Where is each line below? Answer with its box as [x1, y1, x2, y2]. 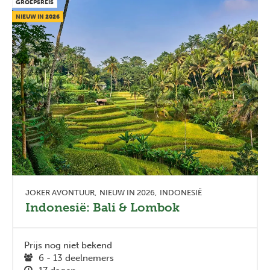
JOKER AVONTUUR [25, 187, 95, 197]
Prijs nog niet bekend [24, 239, 112, 251]
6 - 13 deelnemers [39, 252, 114, 263]
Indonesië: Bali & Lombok [25, 199, 180, 215]
